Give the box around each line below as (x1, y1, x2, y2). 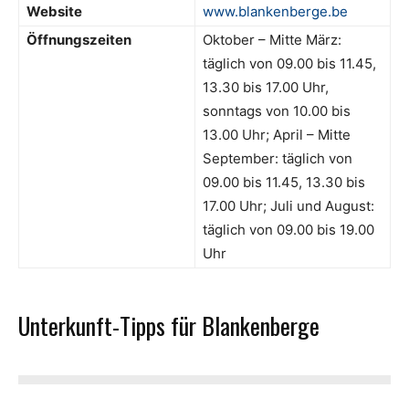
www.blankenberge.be (203, 2, 348, 20)
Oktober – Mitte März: (203, 30, 341, 48)
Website (26, 2, 82, 20)
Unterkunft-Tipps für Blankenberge (18, 307, 320, 343)
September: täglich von (203, 149, 352, 167)
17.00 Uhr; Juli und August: (203, 196, 374, 215)
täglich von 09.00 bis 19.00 (203, 220, 374, 238)
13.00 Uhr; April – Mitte (203, 125, 351, 143)
